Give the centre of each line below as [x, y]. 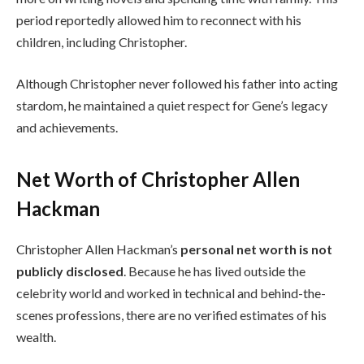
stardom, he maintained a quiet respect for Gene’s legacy [172, 106]
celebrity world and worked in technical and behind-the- [171, 292]
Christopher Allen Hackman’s [98, 249]
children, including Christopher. [102, 41]
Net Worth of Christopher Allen [158, 179]
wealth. [36, 336]
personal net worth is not [256, 249]
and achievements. [67, 128]
